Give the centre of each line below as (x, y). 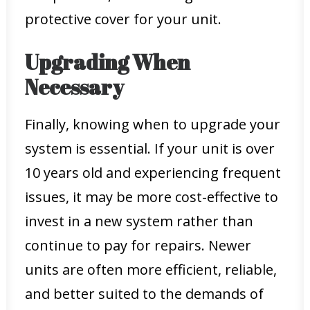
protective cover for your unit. (123, 19)
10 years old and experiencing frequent (153, 173)
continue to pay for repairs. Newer (138, 245)
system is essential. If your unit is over (150, 148)
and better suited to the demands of (144, 294)
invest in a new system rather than (139, 221)
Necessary (74, 87)
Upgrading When (108, 62)
